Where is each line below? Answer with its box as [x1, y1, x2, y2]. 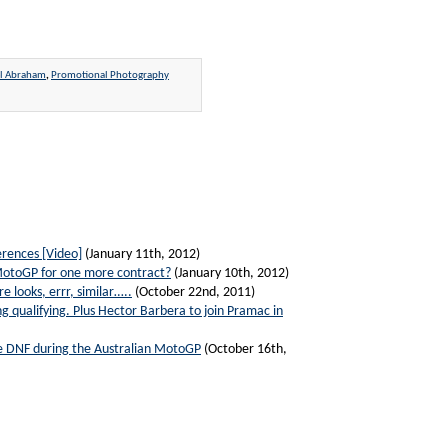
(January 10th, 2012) [171, 266, 289, 281]
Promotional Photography [51, 70, 169, 81]
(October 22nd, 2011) [132, 285, 255, 300]
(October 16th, [201, 342, 287, 357]
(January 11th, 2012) [82, 247, 200, 262]
